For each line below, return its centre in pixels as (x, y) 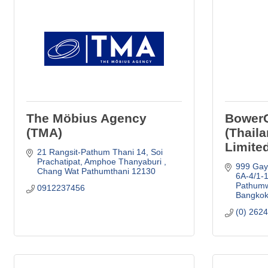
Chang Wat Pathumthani (83, 171)
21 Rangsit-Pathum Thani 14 (91, 152)
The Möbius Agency (86, 118)
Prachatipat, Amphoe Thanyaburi (100, 161)
